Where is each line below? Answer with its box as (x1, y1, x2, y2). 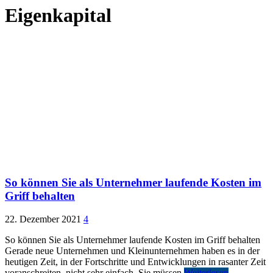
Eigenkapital (5, 4, 112, 27)
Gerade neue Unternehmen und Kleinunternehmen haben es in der (5, 246, 260, 257)
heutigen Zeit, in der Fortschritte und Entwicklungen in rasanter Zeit (5, 257, 266, 268)
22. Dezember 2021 (5, 214, 81, 225)
